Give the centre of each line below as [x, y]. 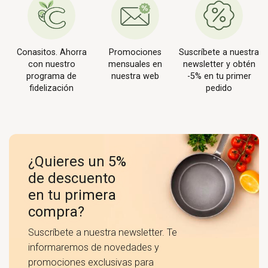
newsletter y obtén [219, 64]
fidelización [51, 88]
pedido [219, 88]
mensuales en [135, 64]
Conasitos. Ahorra [51, 52]
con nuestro [51, 64]
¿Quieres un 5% [77, 161]
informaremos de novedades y [94, 247]
